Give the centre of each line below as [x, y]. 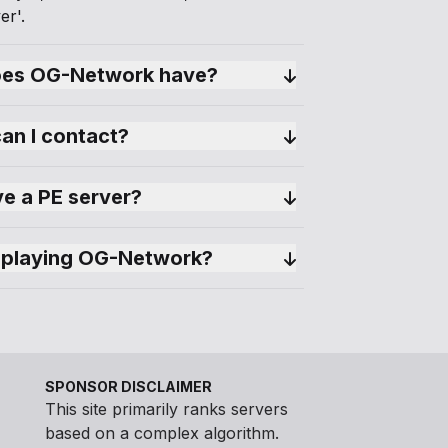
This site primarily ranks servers [166, 409]
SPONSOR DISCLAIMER [128, 386]
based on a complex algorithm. [162, 433]
